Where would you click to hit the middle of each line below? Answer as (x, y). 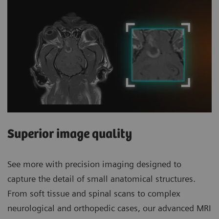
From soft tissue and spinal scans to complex (94, 194)
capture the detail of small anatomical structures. (101, 179)
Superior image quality (70, 134)
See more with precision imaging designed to (94, 164)
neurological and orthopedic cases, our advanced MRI (109, 208)
